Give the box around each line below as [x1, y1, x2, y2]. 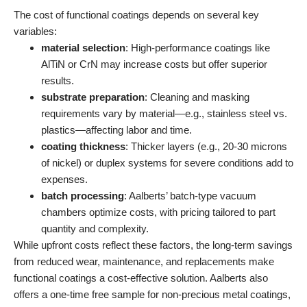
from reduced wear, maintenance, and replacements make [14, 256, 274, 268]
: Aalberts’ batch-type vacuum [124, 190, 256, 202]
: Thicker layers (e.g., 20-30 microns [125, 140, 287, 153]
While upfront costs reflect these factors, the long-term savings [14, 239, 293, 251]
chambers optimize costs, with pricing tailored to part [41, 206, 275, 219]
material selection [41, 42, 125, 54]
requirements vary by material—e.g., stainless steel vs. [41, 108, 287, 120]
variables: [14, 25, 57, 38]
